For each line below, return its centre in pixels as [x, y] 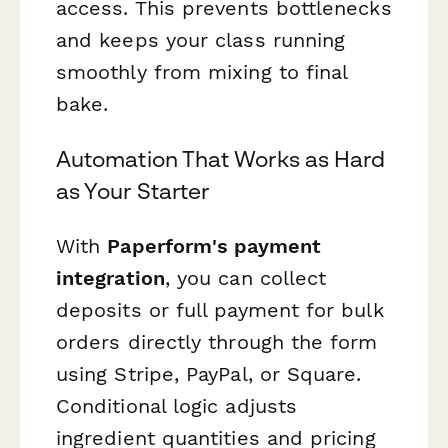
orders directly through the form [217, 342]
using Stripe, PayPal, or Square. [209, 374]
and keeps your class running [201, 39]
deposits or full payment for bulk [220, 310]
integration [110, 278]
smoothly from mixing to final [202, 71]
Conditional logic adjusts [177, 406]
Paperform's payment [214, 246]
